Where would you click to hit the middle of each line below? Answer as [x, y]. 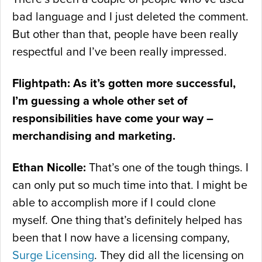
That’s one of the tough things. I [167, 168]
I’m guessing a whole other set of [100, 101]
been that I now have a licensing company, [121, 238]
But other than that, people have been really [125, 35]
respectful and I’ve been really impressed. [120, 52]
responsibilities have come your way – [113, 119]
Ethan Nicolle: [49, 168]
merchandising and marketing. [94, 137]
